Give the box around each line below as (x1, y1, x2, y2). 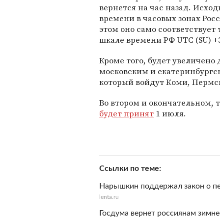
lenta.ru (99, 194, 119, 200)
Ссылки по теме (99, 165, 159, 172)
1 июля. (154, 108, 186, 119)
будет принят (99, 108, 154, 119)
